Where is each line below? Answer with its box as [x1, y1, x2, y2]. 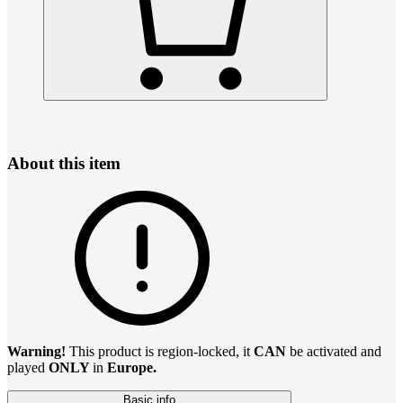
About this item [7, 153, 121, 173]
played [7, 359, 49, 375]
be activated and [290, 343, 381, 359]
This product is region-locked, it [69, 343, 254, 359]
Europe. [107, 359, 157, 375]
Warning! [7, 343, 69, 359]
